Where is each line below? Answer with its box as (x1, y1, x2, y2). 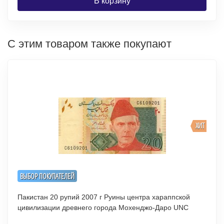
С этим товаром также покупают (7, 37, 171, 50)
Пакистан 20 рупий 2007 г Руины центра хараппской (17, 193, 104, 201)
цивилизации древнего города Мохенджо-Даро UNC (173, 203, 188, 211)
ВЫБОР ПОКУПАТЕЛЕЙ (20, 170, 74, 181)
